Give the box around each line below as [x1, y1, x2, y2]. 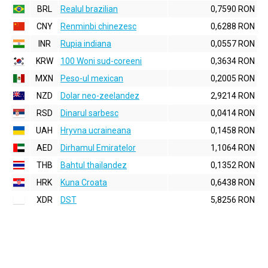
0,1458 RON [211, 126, 255, 135]
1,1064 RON [211, 143, 255, 153]
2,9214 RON [211, 91, 255, 100]
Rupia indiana [60, 39, 111, 48]
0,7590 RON [211, 4, 255, 14]
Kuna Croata [60, 178, 107, 187]
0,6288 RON [211, 22, 255, 31]
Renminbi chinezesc [60, 22, 136, 31]
